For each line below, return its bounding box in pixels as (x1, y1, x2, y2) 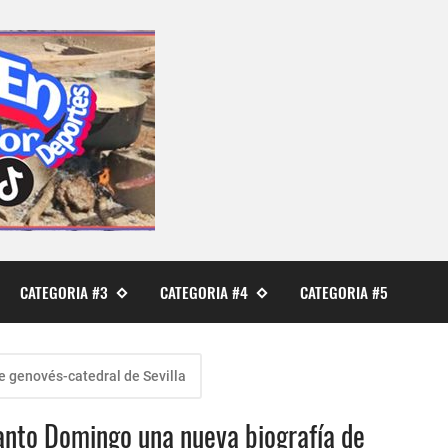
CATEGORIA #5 (299, 280, 388, 303)
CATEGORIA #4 (159, 280, 248, 303)
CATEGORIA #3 (19, 280, 108, 303)
